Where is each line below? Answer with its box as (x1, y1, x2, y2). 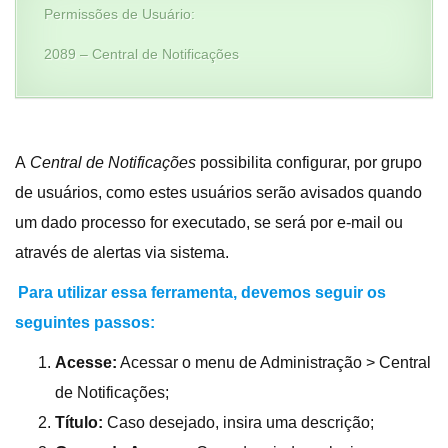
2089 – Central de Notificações (44, 46, 239, 62)
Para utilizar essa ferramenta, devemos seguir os (18, 284, 387, 301)
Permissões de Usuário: (44, 6, 195, 22)
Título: (55, 414, 103, 431)
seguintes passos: (15, 314, 155, 331)
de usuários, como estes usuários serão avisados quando (15, 184, 422, 201)
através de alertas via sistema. (15, 244, 229, 261)
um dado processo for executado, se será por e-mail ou (15, 214, 403, 231)
